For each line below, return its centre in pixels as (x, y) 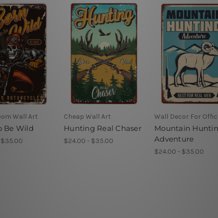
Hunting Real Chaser (103, 128)
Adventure (174, 139)
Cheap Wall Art (87, 116)
